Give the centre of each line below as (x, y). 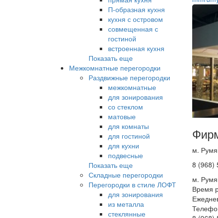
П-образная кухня (136, 9)
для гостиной (129, 136)
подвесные (126, 155)
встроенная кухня (136, 48)
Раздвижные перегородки (129, 77)
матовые (122, 116)
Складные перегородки (126, 174)
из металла (126, 204)
